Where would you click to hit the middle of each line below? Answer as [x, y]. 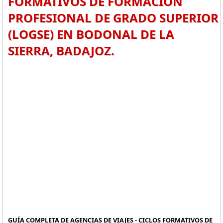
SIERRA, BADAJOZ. [61, 51]
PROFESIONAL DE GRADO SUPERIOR [113, 18]
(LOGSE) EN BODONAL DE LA [91, 34]
